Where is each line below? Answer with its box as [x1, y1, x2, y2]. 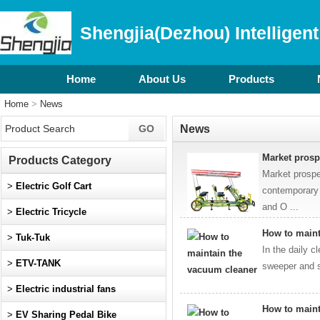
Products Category [9, 154, 111, 166]
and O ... [262, 201, 299, 212]
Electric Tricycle [16, 206, 86, 217]
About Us [138, 72, 186, 85]
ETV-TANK [16, 257, 61, 269]
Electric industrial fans [16, 283, 116, 294]
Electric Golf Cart [16, 180, 91, 191]
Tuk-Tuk [16, 231, 50, 243]
